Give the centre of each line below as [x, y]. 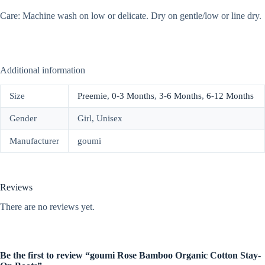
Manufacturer [34, 141]
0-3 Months [133, 96]
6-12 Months [230, 96]
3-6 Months [180, 96]
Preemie [92, 96]
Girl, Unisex [100, 119]
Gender [23, 119]
